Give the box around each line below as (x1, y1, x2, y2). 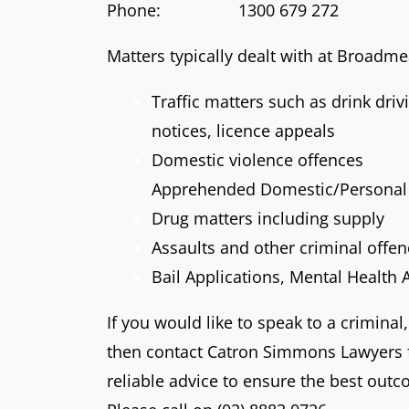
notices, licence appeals (152, 119, 335, 142)
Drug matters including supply (152, 206, 384, 229)
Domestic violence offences (152, 148, 363, 171)
